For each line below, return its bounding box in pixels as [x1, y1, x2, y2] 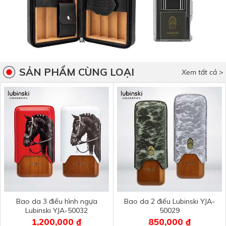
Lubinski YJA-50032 [25, 205, 88, 215]
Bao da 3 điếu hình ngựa [16, 196, 97, 206]
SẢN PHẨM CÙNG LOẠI [19, 65, 134, 78]
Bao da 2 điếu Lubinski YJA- [124, 196, 215, 206]
